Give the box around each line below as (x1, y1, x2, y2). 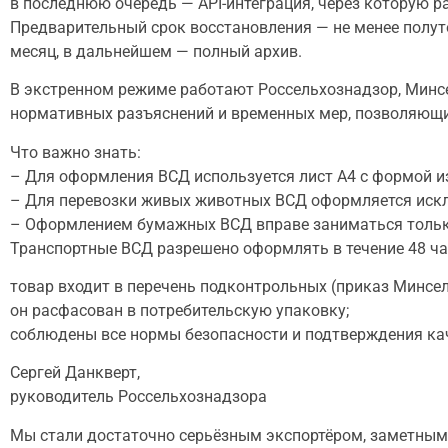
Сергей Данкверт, (10, 363, 140, 383)
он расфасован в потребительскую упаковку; (10, 300, 349, 320)
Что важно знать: (10, 142, 141, 162)
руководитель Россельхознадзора (10, 387, 267, 407)
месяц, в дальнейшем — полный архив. (10, 41, 302, 61)
